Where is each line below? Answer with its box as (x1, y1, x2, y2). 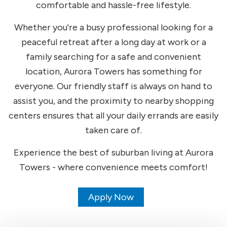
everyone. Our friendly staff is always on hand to (15, 81, 212, 92)
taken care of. (85, 125, 142, 136)
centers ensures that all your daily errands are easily (9, 110, 218, 122)
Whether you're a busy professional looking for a (14, 22, 213, 33)
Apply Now (88, 192, 134, 203)
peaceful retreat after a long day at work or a (21, 36, 206, 48)
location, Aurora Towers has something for (25, 66, 202, 78)
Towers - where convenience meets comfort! (19, 162, 208, 173)
